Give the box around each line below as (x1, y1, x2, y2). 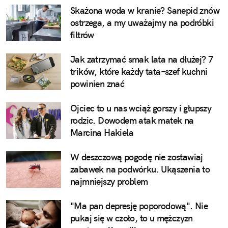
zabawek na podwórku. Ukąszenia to (70, 163, 210, 176)
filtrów (70, 29, 94, 41)
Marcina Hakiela (70, 127, 134, 139)
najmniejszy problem (70, 176, 148, 188)
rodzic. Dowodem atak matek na (70, 115, 194, 127)
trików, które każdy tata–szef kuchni (70, 66, 208, 78)
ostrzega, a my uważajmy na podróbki (70, 17, 214, 29)
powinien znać (70, 78, 125, 90)
